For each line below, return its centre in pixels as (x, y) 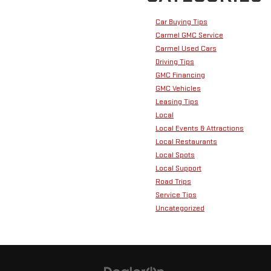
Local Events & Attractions (200, 129)
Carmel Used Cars (186, 49)
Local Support (178, 168)
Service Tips (176, 195)
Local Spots (175, 155)
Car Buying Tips (181, 22)
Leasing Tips (177, 102)
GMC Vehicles (178, 89)
